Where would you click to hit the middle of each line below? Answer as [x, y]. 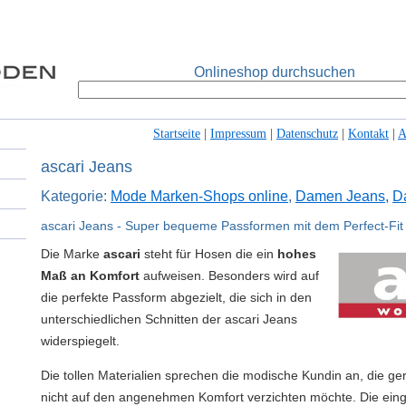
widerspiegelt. [80, 341]
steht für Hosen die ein [209, 254]
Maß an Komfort [90, 275]
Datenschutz [307, 134]
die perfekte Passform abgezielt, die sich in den [176, 297]
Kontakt [368, 134]
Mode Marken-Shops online [199, 196]
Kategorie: [76, 196]
